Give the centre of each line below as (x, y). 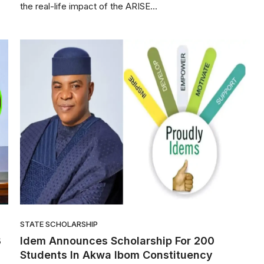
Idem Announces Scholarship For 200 (117, 241)
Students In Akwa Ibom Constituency (116, 255)
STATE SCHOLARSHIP (59, 224)
